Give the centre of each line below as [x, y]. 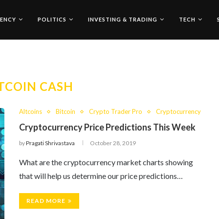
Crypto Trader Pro [116, 111]
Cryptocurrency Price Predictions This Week [107, 127]
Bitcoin [66, 111]
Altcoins [31, 111]
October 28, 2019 [113, 143]
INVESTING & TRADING [123, 19]
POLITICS [52, 19]
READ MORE [46, 201]
